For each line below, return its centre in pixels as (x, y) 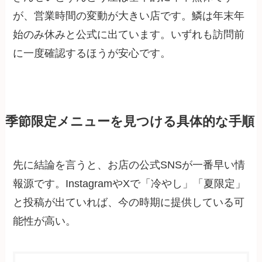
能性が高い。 (45, 221)
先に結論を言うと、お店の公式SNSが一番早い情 (129, 165)
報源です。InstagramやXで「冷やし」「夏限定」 (130, 183)
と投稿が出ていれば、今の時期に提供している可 (129, 202)
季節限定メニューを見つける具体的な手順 (130, 121)
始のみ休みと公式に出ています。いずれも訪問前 (129, 34)
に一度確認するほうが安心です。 (92, 53)
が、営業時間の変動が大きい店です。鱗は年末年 (129, 15)
